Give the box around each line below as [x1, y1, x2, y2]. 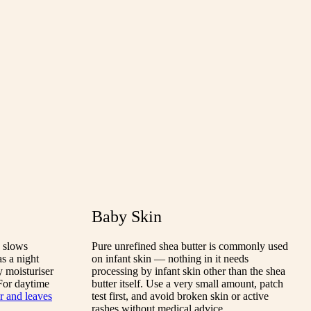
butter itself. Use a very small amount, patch [92, 278, 283, 290]
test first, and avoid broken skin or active [92, 290, 269, 303]
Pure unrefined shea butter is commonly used [92, 240, 288, 253]
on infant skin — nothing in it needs [92, 253, 249, 265]
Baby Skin [92, 208, 162, 226]
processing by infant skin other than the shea [92, 265, 285, 278]
